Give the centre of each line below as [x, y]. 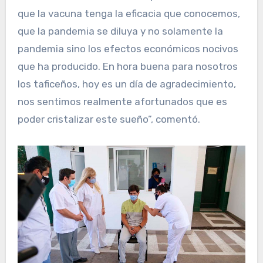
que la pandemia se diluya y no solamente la [120, 31]
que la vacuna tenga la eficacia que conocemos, [129, 13]
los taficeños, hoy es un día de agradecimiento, [127, 84]
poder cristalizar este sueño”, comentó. [109, 119]
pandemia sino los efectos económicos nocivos [128, 48]
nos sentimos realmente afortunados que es [122, 101]
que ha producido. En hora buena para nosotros [127, 66]
